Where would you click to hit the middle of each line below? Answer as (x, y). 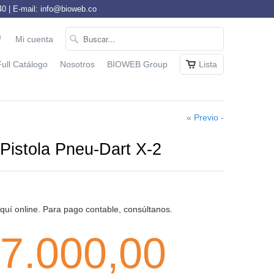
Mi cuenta (34, 39)
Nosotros (77, 64)
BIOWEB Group (137, 64)
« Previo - (205, 117)
